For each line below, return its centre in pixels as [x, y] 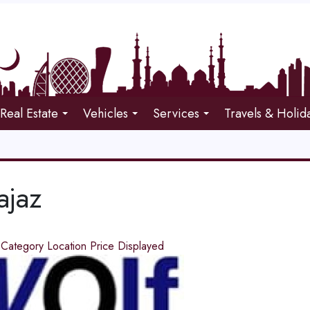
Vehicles [106, 113]
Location [68, 246]
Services [176, 113]
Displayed [140, 246]
